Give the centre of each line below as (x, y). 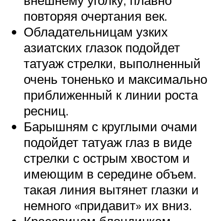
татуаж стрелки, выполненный (112, 63)
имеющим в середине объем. (110, 173)
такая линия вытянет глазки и (111, 189)
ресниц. (46, 110)
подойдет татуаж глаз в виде (108, 142)
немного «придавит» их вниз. (108, 205)
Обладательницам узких (96, 31)
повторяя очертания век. (95, 16)
